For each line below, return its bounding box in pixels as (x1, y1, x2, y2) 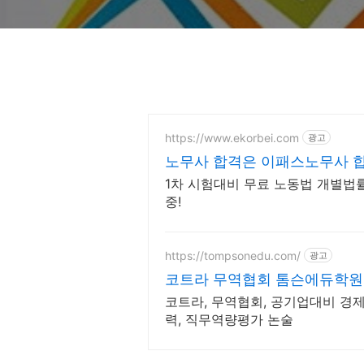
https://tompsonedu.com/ (165, 248, 301, 262)
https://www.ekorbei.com (165, 130, 299, 145)
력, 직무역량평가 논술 (165, 311, 293, 327)
